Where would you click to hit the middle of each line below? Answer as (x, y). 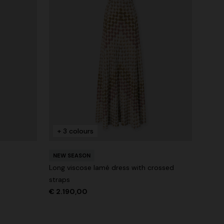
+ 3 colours (75, 131)
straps (59, 179)
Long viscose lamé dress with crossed (111, 167)
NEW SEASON (72, 155)
